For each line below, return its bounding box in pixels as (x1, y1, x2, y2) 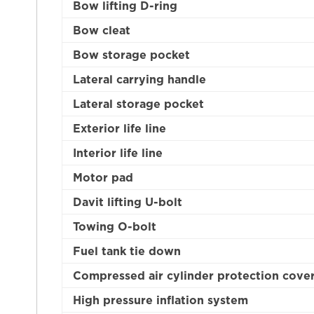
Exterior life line (73, 120, 167, 136)
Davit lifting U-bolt (73, 193, 183, 210)
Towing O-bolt (73, 218, 157, 234)
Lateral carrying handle (73, 71, 207, 87)
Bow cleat (73, 22, 131, 38)
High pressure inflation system (73, 292, 249, 308)
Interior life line (73, 144, 163, 161)
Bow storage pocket (73, 46, 191, 62)
